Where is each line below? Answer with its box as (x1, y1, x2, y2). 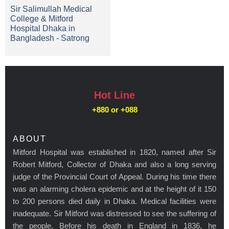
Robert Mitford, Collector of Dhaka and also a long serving (13, 159, 216, 169)
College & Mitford (10, 14, 73, 23)
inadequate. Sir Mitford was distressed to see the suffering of (13, 209, 216, 218)
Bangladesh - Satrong (10, 33, 89, 42)
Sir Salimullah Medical (10, 4, 92, 13)
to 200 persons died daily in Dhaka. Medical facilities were (13, 196, 216, 205)
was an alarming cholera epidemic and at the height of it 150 (13, 184, 216, 193)
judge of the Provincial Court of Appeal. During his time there (13, 172, 216, 181)
